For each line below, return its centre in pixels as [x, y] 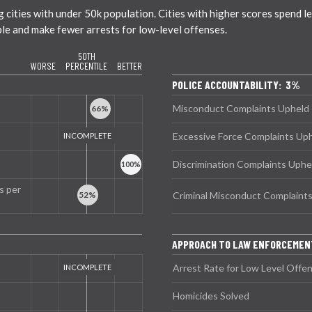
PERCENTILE [86, 65]
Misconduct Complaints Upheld [241, 108]
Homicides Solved [211, 295]
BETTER [130, 65]
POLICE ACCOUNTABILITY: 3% [236, 84]
